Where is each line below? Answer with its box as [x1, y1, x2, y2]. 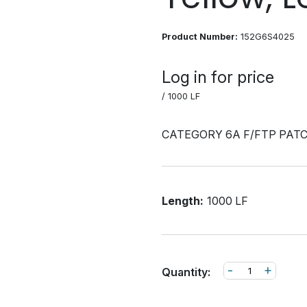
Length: [162, 193, 204, 208]
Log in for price [162, 67, 274, 87]
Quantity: [162, 265, 210, 279]
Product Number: [162, 32, 238, 42]
